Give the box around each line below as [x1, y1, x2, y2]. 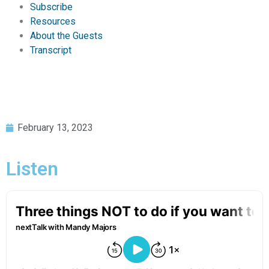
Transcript [30, 44, 71, 56]
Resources [30, 16, 76, 28]
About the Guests [30, 30, 103, 42]
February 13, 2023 [17, 121, 93, 133]
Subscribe [30, 1, 73, 13]
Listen [6, 157, 58, 180]
